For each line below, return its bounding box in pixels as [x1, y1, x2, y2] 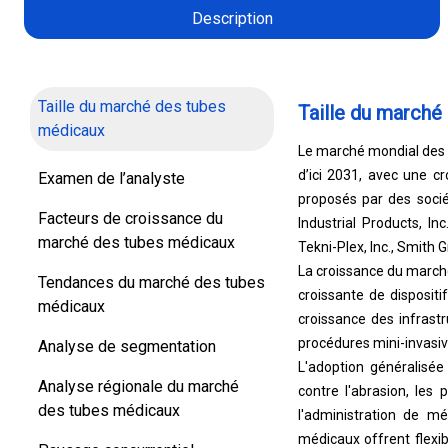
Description [191, 9, 273, 28]
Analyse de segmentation [38, 337, 216, 356]
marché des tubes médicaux [38, 233, 235, 252]
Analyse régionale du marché [38, 377, 239, 396]
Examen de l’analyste [38, 169, 185, 188]
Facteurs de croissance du [38, 209, 223, 228]
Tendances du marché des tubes [38, 273, 265, 292]
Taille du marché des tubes [38, 97, 226, 116]
